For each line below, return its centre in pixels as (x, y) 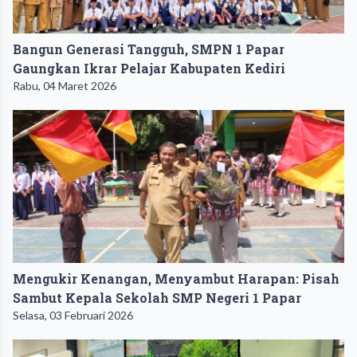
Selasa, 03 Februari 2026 (73, 315)
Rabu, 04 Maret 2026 (65, 85)
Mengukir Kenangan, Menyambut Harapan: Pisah (176, 278)
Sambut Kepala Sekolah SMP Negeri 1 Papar (157, 297)
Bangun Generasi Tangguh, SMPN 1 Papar (149, 49)
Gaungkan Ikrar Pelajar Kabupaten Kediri (149, 68)
